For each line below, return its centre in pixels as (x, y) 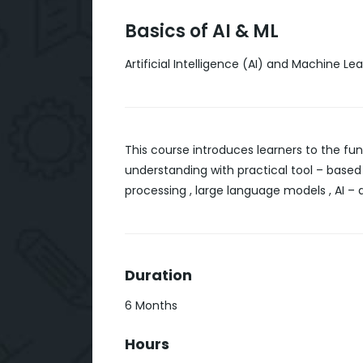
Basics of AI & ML (202, 31)
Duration (158, 275)
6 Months (151, 305)
